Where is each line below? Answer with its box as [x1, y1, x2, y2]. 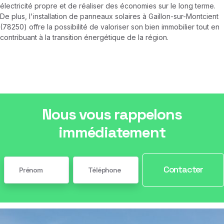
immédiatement [58, 122, 165, 142]
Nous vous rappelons [42, 104, 182, 124]
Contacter [163, 163, 203, 175]
